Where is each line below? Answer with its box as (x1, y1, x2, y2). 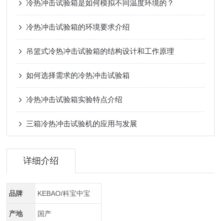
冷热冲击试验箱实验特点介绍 (26, 95, 123, 104)
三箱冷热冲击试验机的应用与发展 (26, 119, 138, 128)
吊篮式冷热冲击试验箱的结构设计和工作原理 (26, 47, 175, 55)
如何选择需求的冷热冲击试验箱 (26, 71, 130, 79)
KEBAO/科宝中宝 (37, 189, 90, 197)
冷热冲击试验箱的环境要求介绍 (26, 23, 130, 31)
